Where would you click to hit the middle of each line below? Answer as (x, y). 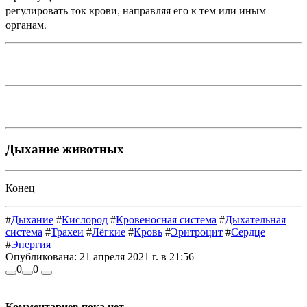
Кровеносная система (166, 219)
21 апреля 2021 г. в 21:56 (135, 256)
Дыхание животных (65, 149)
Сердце (248, 232)
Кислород (85, 219)
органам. (26, 25)
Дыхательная (255, 219)
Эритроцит (197, 232)
